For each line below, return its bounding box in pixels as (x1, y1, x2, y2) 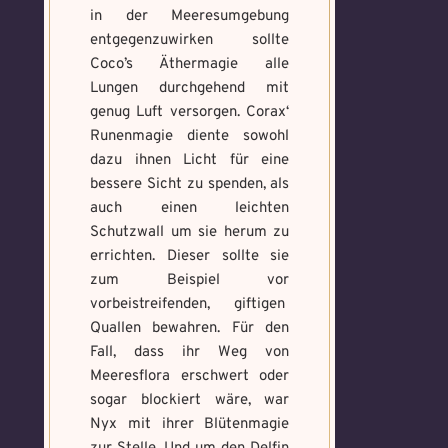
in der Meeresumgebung (90, 7, 290, 26)
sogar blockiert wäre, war (90, 391, 290, 410)
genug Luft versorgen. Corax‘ (90, 103, 290, 122)
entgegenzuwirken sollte (90, 31, 290, 50)
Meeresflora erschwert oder (90, 367, 290, 386)
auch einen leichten (90, 199, 290, 218)
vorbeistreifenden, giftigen (90, 295, 290, 314)
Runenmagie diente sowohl (90, 127, 290, 146)
